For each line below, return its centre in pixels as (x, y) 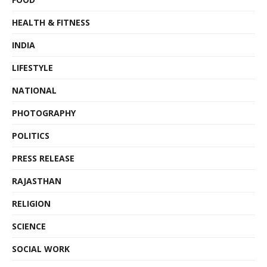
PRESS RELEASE (43, 158)
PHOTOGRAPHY (44, 113)
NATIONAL (34, 90)
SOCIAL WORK (41, 249)
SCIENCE (29, 226)
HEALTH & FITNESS (51, 22)
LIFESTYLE (32, 67)
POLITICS (31, 135)
